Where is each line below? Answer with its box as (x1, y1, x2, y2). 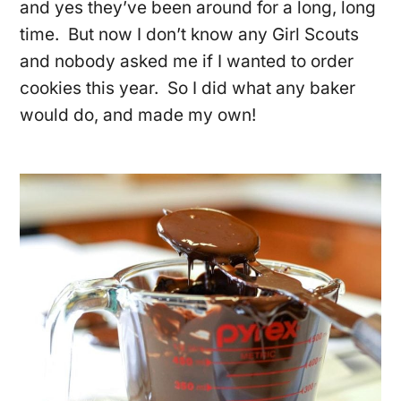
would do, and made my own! (20, 104, 257, 125)
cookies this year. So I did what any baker (20, 77, 356, 98)
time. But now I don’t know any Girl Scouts (20, 23, 360, 45)
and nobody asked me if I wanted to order (20, 50, 354, 72)
